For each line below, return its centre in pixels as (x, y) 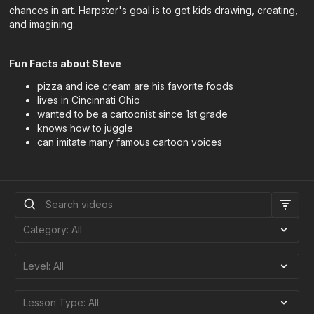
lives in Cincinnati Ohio (89, 100)
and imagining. (42, 24)
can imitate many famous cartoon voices (130, 142)
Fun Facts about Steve (66, 63)
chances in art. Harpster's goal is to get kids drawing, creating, (154, 10)
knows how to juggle (86, 128)
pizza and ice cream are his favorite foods (136, 86)
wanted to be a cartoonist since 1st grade (133, 114)
